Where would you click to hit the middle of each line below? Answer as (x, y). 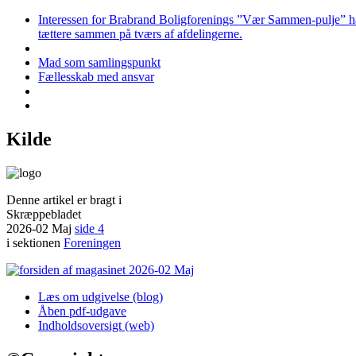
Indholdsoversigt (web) (96, 325)
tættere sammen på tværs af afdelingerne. (140, 33)
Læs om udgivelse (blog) (101, 296)
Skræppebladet (44, 214)
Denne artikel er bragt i (64, 199)
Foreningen (92, 242)
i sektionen (35, 242)
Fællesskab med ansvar (96, 76)
